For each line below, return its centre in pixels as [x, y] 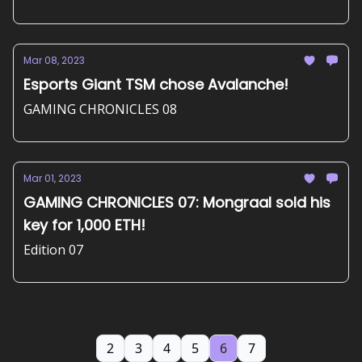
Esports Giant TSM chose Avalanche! [156, 84]
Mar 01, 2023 [53, 178]
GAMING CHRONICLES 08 [100, 109]
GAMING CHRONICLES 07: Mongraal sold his [177, 202]
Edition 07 [53, 250]
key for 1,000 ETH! [84, 225]
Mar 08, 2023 [54, 60]
